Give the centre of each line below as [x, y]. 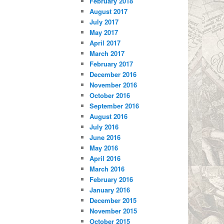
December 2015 [113, 200]
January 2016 [110, 190]
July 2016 [104, 127]
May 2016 [104, 148]
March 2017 [107, 53]
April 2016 [105, 158]
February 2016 [111, 179]
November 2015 [113, 211]
